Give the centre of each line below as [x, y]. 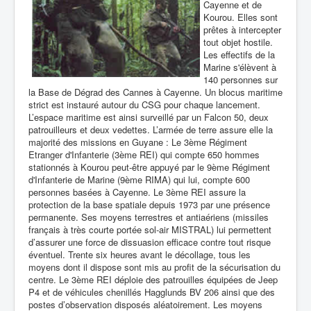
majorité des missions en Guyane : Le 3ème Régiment [138, 142]
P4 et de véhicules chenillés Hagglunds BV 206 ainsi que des [152, 292]
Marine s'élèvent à [240, 67]
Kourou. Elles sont [241, 17]
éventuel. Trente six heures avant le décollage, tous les [140, 254]
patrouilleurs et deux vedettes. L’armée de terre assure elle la [151, 129]
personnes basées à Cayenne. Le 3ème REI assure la [137, 192]
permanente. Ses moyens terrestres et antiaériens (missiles [149, 217]
